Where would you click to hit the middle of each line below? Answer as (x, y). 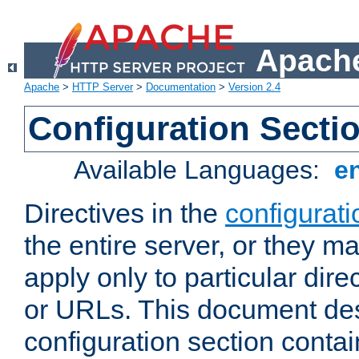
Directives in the (125, 214)
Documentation (181, 87)
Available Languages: (201, 170)
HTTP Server (103, 87)
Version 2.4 (254, 87)
